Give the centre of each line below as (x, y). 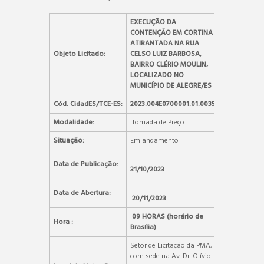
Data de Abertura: (82, 193)
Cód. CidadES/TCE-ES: (88, 104)
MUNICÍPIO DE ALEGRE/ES (171, 86)
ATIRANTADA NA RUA (165, 43)
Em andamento (154, 141)
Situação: (69, 141)
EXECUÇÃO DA (153, 22)
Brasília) (143, 227)
